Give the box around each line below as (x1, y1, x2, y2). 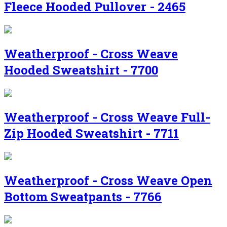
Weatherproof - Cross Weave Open (4, 172, 212, 188)
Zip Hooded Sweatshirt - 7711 (4, 125, 179, 141)
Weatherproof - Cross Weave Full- (4, 108, 210, 125)
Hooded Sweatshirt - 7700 (4, 62, 158, 78)
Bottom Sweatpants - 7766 (4, 188, 162, 205)
